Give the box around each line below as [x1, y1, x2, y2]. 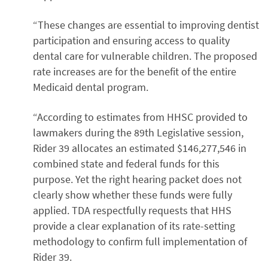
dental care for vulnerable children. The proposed [33, 49, 257, 63]
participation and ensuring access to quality [33, 33, 230, 48]
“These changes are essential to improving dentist [33, 18, 259, 32]
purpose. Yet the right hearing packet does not [33, 172, 242, 187]
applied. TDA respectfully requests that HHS [33, 203, 232, 218]
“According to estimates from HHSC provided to [33, 110, 248, 124]
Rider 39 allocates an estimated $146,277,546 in [33, 141, 246, 156]
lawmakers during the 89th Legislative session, [33, 126, 243, 140]
